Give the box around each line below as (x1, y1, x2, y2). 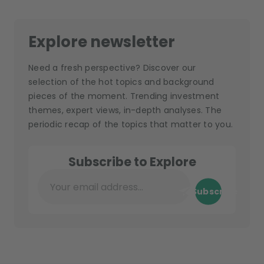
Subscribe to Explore (68, 153, 196, 171)
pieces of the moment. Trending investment (28, 90, 220, 103)
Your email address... (37, 187, 125, 199)
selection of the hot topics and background (28, 76, 214, 88)
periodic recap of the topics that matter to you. (28, 118, 233, 131)
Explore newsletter (28, 31, 175, 53)
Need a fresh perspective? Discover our (28, 62, 196, 74)
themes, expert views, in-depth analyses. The (28, 104, 222, 117)
